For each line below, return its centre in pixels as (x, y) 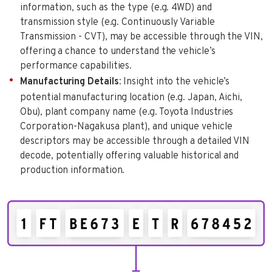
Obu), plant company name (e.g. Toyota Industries (127, 112)
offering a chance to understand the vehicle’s (118, 51)
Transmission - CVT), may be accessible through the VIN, (141, 37)
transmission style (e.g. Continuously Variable (117, 22)
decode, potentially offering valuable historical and (130, 156)
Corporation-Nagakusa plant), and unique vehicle (126, 127)
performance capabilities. (76, 66)
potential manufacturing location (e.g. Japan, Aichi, (131, 97)
